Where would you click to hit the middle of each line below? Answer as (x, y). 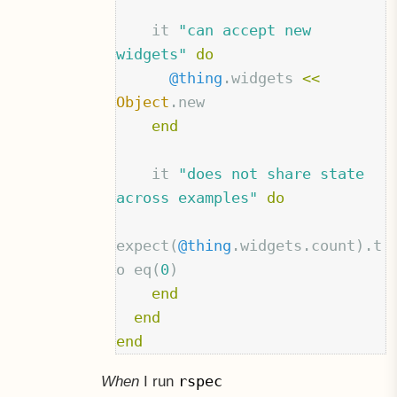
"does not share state (272, 174)
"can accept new (245, 31)
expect (143, 246)
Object (143, 102)
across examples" (187, 198)
